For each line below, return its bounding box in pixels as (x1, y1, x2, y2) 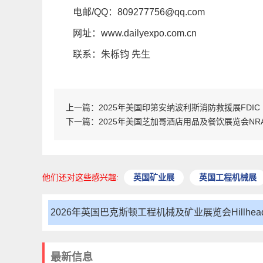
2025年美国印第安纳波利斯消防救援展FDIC (99, 102, 260, 112)
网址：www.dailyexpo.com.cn (73, 28, 197, 38)
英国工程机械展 (199, 172, 257, 182)
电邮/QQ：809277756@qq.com (73, 6, 205, 17)
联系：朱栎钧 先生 (73, 49, 150, 59)
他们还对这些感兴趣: (42, 172, 121, 182)
